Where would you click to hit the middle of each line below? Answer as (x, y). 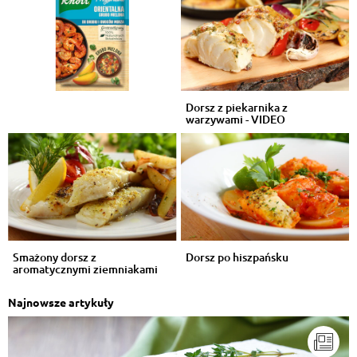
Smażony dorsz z (55, 257)
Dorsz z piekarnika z (236, 108)
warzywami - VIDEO (235, 120)
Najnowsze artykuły (61, 302)
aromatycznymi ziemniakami (85, 269)
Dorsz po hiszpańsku (237, 257)
